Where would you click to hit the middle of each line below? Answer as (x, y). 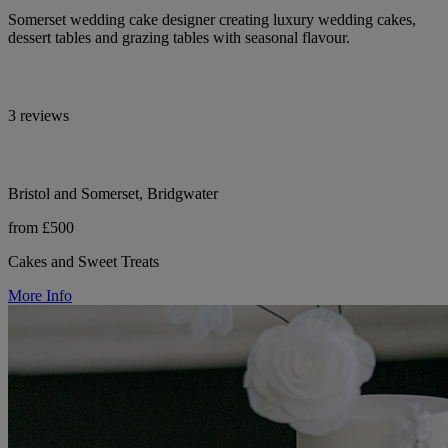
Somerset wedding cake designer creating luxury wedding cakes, (212, 19)
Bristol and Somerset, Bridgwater (113, 193)
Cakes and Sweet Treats (83, 261)
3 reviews (38, 115)
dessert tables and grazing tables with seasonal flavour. (179, 37)
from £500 (41, 227)
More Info (40, 295)
